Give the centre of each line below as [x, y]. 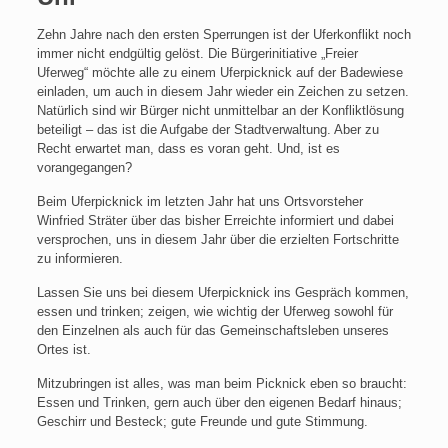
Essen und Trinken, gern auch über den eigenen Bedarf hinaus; [219, 402]
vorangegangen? [84, 167]
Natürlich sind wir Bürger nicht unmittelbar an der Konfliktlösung [220, 110]
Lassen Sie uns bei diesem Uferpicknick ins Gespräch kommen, [222, 292]
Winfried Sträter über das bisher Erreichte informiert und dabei [215, 220]
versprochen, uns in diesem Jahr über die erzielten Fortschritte [217, 239]
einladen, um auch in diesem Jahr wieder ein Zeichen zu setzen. [222, 91]
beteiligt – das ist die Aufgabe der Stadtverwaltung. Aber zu [207, 129]
